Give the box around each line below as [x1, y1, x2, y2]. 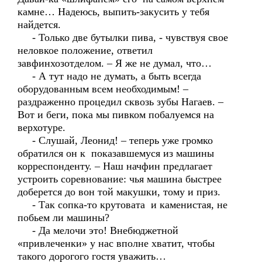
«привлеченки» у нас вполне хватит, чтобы [18, 237, 215, 249]
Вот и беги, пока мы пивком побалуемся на [18, 109, 214, 120]
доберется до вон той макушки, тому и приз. [18, 186, 220, 198]
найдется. [18, 19, 61, 30]
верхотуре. [18, 122, 65, 133]
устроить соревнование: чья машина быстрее [18, 173, 222, 185]
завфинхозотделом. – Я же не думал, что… [18, 57, 212, 69]
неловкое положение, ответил [18, 44, 153, 56]
